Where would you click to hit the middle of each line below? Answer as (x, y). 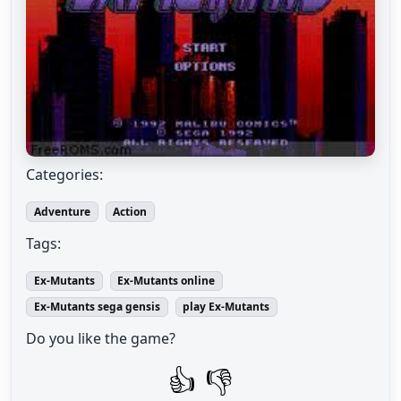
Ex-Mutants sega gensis (97, 306)
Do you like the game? (101, 339)
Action (130, 211)
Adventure (62, 211)
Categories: (64, 174)
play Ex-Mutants (226, 306)
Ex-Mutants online (166, 280)
